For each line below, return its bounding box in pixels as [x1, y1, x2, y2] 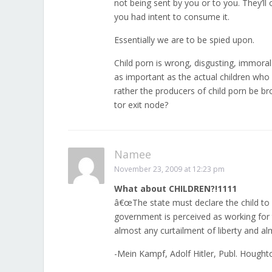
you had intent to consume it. [114, 11, 229, 22]
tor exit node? [114, 99, 168, 110]
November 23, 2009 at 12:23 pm [114, 164, 225, 174]
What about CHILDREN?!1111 [114, 183, 237, 194]
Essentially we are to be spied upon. [114, 34, 254, 46]
